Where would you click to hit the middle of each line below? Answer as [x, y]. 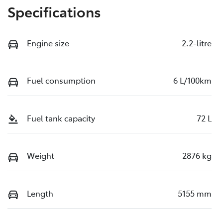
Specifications [54, 11]
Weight [41, 156]
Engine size [48, 43]
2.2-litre [197, 43]
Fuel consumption [61, 80]
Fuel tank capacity [61, 118]
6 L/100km [192, 80]
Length [40, 193]
